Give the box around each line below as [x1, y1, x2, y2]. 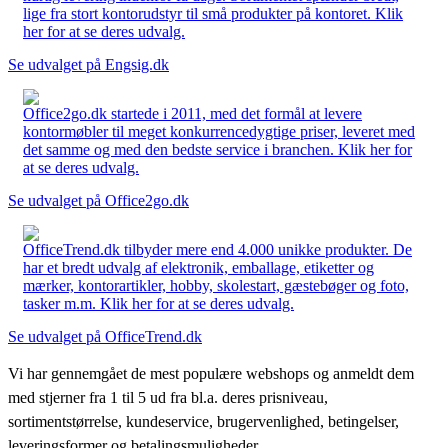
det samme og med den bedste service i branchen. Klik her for [23, 140, 412, 158]
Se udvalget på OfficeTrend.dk [8, 327, 202, 345]
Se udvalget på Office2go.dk [8, 191, 189, 209]
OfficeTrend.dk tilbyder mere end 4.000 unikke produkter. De [23, 240, 412, 258]
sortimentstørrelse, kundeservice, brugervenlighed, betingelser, [8, 412, 399, 430]
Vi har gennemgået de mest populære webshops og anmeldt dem [8, 364, 414, 382]
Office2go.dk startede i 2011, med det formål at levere [23, 104, 362, 122]
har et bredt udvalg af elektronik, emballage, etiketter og [23, 258, 374, 276]
